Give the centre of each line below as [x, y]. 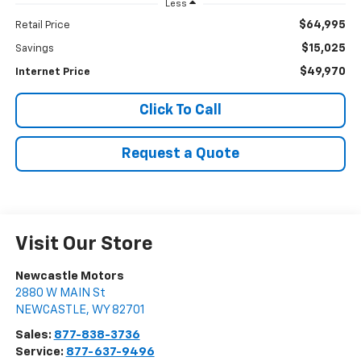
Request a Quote [180, 154]
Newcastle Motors [69, 276]
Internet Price [52, 73]
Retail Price [42, 26]
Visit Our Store [84, 245]
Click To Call [180, 111]
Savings [34, 49]
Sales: [34, 335]
